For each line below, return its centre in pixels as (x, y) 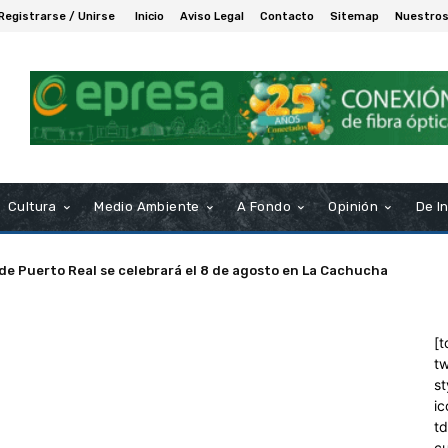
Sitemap (354, 16)
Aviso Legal (212, 16)
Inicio (149, 16)
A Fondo (264, 206)
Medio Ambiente (147, 206)
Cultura (32, 206)
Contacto (287, 16)
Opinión (353, 206)
